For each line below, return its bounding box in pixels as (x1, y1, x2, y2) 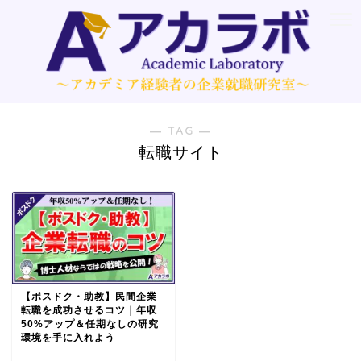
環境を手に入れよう (21, 332, 115, 344)
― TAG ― (149, 123, 212, 138)
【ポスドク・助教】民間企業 (21, 291, 157, 303)
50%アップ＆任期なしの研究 (21, 318, 159, 330)
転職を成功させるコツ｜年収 (21, 305, 157, 317)
